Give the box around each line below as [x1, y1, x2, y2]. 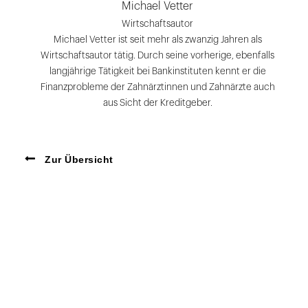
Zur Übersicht [41, 154, 113, 166]
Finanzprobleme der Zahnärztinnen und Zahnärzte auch [40, 82, 275, 92]
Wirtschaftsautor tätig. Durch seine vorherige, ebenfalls [41, 51, 274, 60]
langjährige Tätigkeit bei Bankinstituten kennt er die [49, 67, 266, 76]
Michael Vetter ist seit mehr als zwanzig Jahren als [53, 35, 262, 45]
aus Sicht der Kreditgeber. [102, 98, 212, 108]
